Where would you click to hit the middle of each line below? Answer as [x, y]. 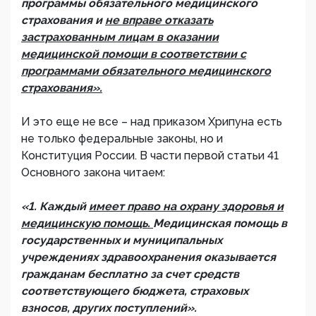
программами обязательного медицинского [146, 71]
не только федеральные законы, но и [122, 139]
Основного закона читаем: [93, 173]
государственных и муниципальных [122, 241]
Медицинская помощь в [220, 224]
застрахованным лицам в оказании [120, 37]
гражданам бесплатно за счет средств [130, 274]
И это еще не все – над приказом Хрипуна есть [152, 122]
